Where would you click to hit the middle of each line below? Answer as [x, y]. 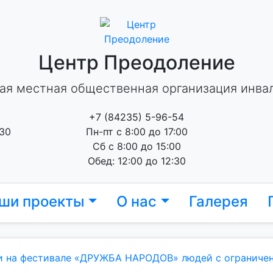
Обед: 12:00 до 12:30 [136, 161]
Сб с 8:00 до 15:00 [136, 146]
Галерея [218, 201]
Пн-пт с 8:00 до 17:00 [136, 132]
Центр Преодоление [136, 62]
